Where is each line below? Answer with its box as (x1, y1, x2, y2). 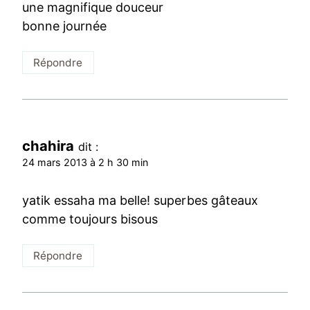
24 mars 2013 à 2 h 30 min (22, 156, 149, 168)
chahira (22, 136, 75, 154)
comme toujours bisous (22, 212, 158, 227)
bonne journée (22, 19, 107, 34)
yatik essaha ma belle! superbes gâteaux (22, 193, 258, 208)
